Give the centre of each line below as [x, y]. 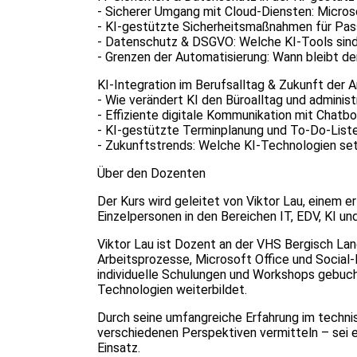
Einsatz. [119, 348]
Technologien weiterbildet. [172, 290]
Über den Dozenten [151, 173]
